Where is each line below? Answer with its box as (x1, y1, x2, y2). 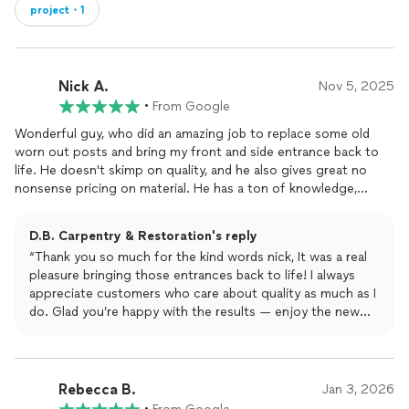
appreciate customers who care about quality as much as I (29, 286, 376, 301)
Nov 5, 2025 (319, 79, 394, 94)
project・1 (30, 4, 84, 16)
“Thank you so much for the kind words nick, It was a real (29, 249, 367, 265)
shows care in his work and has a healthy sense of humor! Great (15, 199, 393, 215)
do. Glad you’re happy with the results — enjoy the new (29, 304, 360, 320)
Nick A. (58, 77, 109, 95)
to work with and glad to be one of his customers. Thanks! (15, 217, 363, 233)
